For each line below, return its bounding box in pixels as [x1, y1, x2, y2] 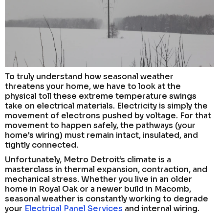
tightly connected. [5, 139, 78, 150]
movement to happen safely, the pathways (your [5, 120, 196, 131]
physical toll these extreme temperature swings [5, 90, 197, 101]
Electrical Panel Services [24, 203, 123, 214]
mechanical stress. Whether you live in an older [5, 174, 192, 184]
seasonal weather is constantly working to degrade [5, 193, 208, 204]
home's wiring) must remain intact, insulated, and [5, 130, 198, 140]
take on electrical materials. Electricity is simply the [5, 100, 208, 111]
